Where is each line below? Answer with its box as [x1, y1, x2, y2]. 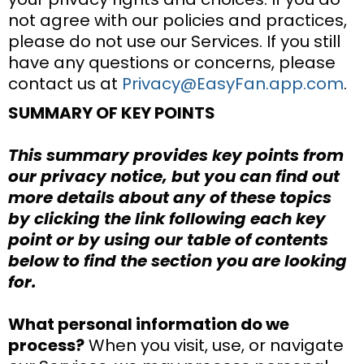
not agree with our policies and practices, [8, 8, 347, 32]
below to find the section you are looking [8, 249, 347, 272]
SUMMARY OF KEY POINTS [8, 101, 215, 124]
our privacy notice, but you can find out [8, 164, 340, 188]
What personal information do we [8, 312, 289, 336]
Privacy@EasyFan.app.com [122, 71, 344, 95]
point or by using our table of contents [8, 227, 328, 251]
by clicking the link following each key [8, 206, 326, 230]
